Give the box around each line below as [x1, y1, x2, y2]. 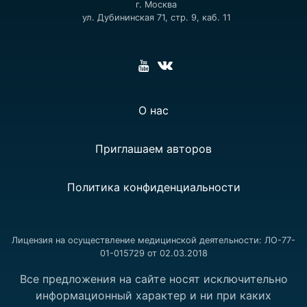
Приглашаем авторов [95, 141, 212, 156]
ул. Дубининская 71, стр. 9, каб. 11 [82, 12, 231, 23]
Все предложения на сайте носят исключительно [19, 271, 288, 286]
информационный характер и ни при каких [36, 288, 271, 302]
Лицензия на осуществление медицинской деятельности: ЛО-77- [12, 234, 295, 245]
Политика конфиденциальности [66, 180, 241, 194]
